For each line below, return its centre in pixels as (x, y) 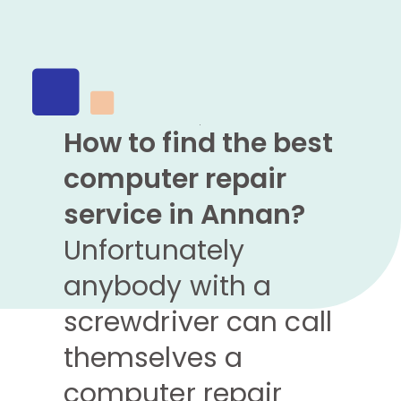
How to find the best (198, 143)
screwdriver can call (197, 322)
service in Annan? (184, 214)
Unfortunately (154, 250)
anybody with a (167, 286)
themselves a (153, 358)
